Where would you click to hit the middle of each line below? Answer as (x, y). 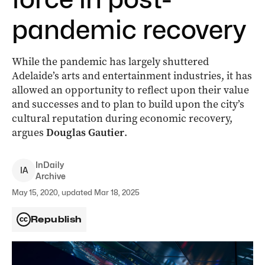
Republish (56, 219)
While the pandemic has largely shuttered (110, 62)
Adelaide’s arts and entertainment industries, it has (132, 76)
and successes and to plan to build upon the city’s (128, 104)
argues (29, 132)
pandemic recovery (129, 30)
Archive (51, 176)
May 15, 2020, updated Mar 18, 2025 (76, 192)
